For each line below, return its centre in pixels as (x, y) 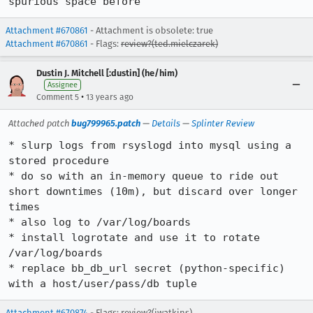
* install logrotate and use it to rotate (134, 238)
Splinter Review (223, 123)
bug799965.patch (106, 123)
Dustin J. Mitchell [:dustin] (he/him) (107, 73)
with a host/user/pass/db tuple (103, 284)
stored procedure (59, 161)
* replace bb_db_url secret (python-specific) (147, 268)
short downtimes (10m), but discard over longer (153, 191)
